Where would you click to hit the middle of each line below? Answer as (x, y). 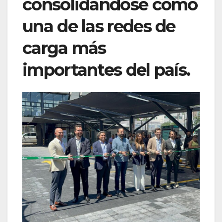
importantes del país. (106, 70)
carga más (64, 48)
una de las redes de (99, 27)
